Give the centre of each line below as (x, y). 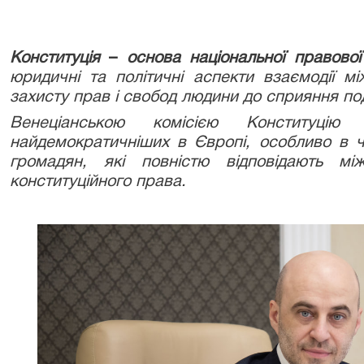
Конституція (60, 58)
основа (149, 58)
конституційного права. (98, 182)
